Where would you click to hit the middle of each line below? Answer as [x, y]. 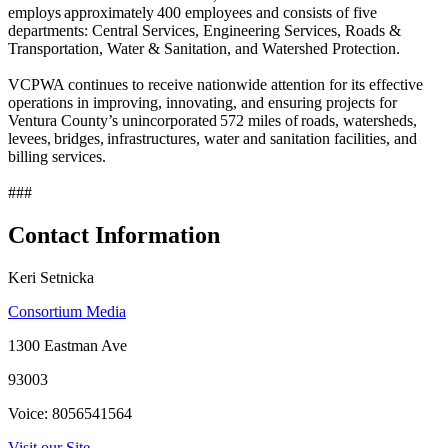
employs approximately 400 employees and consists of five [192, 12]
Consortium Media [67, 311]
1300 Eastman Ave [67, 345]
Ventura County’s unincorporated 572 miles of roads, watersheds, [212, 120]
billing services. [58, 156]
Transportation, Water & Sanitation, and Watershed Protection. [205, 48]
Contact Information [114, 234]
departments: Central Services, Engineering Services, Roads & [204, 30]
